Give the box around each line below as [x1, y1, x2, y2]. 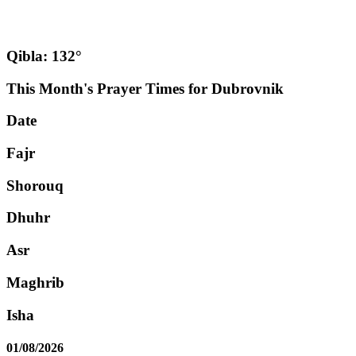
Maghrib [6, 273, 64, 291]
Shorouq [6, 176, 64, 194]
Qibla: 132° [6, 47, 82, 64]
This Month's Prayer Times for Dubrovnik [6, 79, 284, 97]
